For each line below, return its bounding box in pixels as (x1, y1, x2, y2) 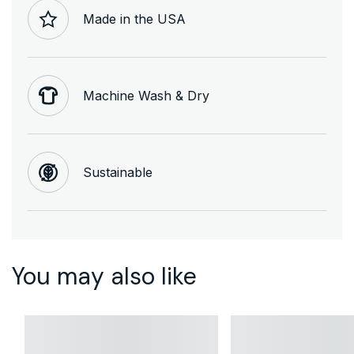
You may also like (12, 261, 197, 292)
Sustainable (83, 164, 153, 180)
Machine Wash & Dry (83, 87, 209, 104)
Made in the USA (83, 10, 186, 27)
